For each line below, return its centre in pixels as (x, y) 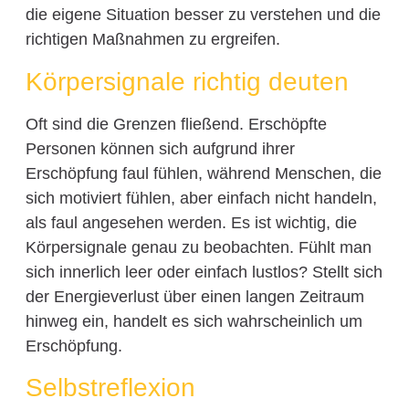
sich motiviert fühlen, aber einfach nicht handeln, (201, 198)
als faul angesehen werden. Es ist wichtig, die (191, 222)
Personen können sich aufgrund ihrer (160, 148)
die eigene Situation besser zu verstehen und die (203, 15)
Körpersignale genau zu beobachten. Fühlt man (198, 247)
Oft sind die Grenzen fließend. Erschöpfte (176, 124)
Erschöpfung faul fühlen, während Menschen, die (203, 173)
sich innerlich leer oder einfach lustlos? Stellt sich (204, 272)
